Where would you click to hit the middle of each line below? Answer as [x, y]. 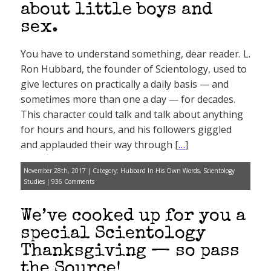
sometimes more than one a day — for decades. [128, 99]
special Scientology [113, 234]
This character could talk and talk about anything [132, 114]
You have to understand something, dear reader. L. [135, 54]
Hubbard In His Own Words [160, 171]
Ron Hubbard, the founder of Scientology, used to [134, 69]
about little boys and [116, 11]
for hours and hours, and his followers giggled [126, 129]
